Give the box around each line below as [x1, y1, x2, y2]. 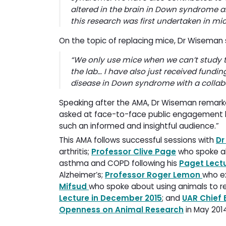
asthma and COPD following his [59, 157, 179, 168]
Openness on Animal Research [59, 204, 184, 215]
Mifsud [59, 181, 89, 192]
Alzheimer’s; [59, 169, 105, 180]
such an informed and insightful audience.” [59, 120, 219, 131]
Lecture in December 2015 [59, 192, 162, 203]
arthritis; [59, 146, 91, 157]
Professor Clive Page [91, 146, 176, 157]
